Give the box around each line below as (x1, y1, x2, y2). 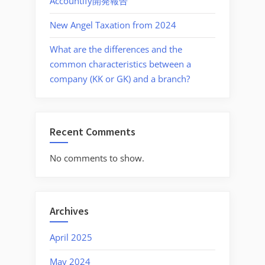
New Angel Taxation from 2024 (50, 19, 176, 31)
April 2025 (50, 231, 92, 244)
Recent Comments (50, 124, 135, 138)
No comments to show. (50, 152, 144, 164)
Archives (50, 203, 89, 218)
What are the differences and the (50, 43, 182, 56)
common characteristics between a (50, 58, 191, 70)
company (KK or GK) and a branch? (50, 73, 190, 85)
